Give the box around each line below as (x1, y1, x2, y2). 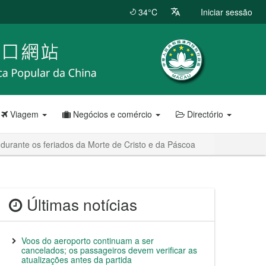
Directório (185, 108, 226, 120)
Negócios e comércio (71, 108, 154, 120)
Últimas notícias (23, 193, 137, 216)
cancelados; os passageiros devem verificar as (21, 244, 197, 256)
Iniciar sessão (201, 6, 252, 18)
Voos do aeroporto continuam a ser (21, 235, 154, 246)
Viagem (8, 108, 41, 120)
